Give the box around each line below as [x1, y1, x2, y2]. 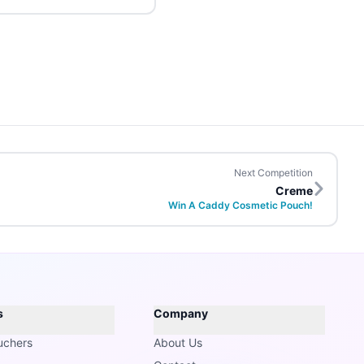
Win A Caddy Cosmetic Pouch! [168, 199, 313, 211]
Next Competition [234, 167, 313, 179]
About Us [153, 336, 202, 349]
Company [153, 306, 208, 320]
